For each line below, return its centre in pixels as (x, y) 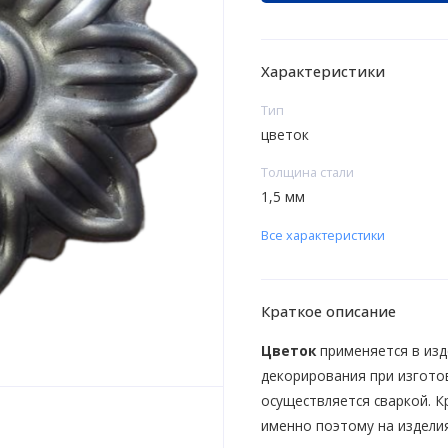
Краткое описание (328, 311)
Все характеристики (322, 234)
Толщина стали (307, 171)
